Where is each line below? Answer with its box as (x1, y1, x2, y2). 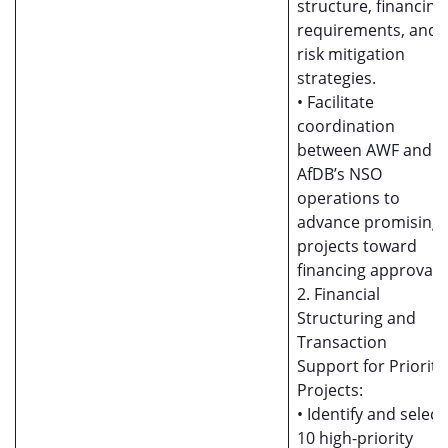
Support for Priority (297, 355, 445, 377)
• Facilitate (297, 91, 374, 113)
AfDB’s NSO (297, 163, 382, 185)
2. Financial (297, 283, 380, 305)
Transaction (297, 331, 387, 353)
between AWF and (297, 139, 432, 161)
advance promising (297, 211, 441, 233)
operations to (297, 187, 400, 209)
